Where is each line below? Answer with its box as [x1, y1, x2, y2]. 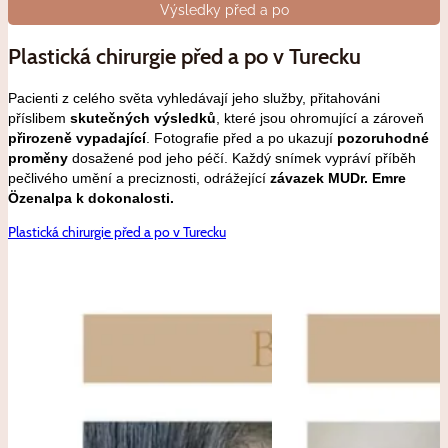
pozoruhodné [337, 130, 429, 147]
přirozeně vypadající [8, 130, 146, 147]
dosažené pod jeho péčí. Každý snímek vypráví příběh [68, 150, 416, 167]
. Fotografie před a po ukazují [146, 130, 337, 147]
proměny [8, 150, 68, 167]
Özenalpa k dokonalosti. [8, 190, 174, 207]
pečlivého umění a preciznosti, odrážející [8, 170, 270, 187]
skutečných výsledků [70, 110, 216, 127]
